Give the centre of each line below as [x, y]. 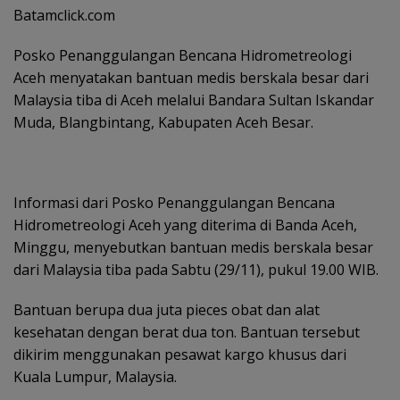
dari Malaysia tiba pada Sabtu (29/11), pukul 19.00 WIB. [196, 270]
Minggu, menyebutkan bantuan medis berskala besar [193, 247]
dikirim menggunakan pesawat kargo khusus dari [180, 354]
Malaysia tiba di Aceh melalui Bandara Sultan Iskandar [194, 100]
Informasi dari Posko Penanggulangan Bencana [174, 203]
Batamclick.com [64, 15]
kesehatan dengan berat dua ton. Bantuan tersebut [187, 332]
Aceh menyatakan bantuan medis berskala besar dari [191, 78]
